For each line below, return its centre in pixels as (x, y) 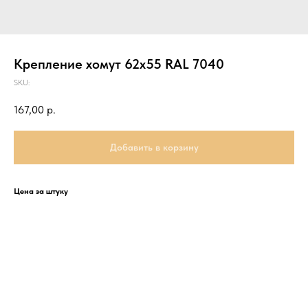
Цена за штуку (41, 191)
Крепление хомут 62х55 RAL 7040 (119, 64)
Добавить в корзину (154, 147)
